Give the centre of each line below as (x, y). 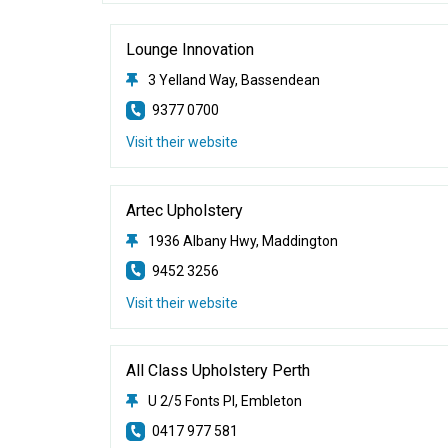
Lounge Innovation (190, 49)
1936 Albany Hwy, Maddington (243, 240)
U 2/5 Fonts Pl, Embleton (225, 401)
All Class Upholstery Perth (218, 370)
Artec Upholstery (185, 210)
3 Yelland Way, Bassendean (234, 80)
